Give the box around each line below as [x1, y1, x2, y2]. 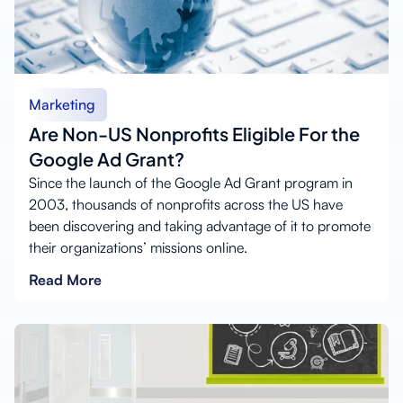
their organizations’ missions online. [29, 237, 247, 256]
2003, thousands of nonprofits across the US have [29, 194, 343, 213]
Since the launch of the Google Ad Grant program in [29, 173, 353, 192]
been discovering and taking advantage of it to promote [29, 216, 371, 235]
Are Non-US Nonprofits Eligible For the [29, 121, 360, 145]
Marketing [29, 94, 95, 113]
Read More [29, 270, 102, 289]
